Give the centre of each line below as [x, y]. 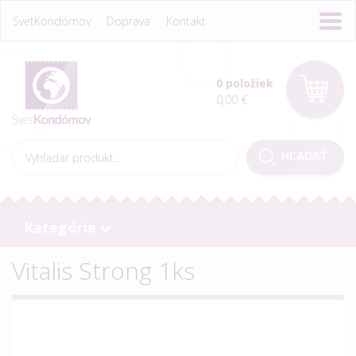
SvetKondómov [52, 21]
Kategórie [60, 227]
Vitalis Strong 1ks [103, 271]
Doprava [128, 21]
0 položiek [245, 83]
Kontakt [186, 21]
